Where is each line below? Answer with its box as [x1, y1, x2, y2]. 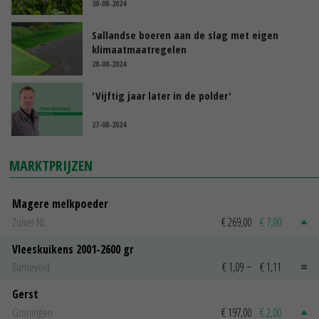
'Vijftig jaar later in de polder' [92, 88, 231, 103]
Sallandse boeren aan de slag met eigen [92, 28, 278, 43]
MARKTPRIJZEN [9, 156, 93, 176]
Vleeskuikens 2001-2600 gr [12, 241, 134, 257]
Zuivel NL [12, 214, 46, 230]
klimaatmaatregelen [92, 42, 187, 57]
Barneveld [12, 259, 50, 276]
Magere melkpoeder [12, 196, 108, 212]
